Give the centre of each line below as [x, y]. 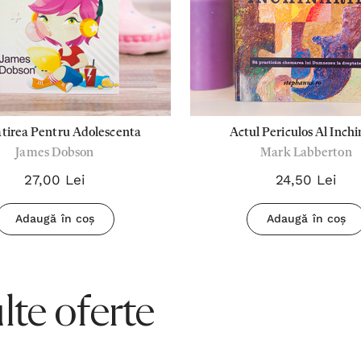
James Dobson [55, 153]
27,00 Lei [55, 180]
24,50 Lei [306, 180]
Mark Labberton [306, 153]
